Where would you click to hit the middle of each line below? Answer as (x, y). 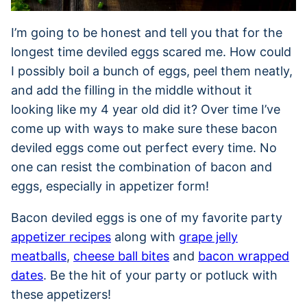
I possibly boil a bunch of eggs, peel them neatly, (152, 71)
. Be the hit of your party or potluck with (160, 275)
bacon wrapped (244, 256)
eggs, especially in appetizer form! (110, 186)
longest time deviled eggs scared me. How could (151, 51)
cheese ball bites (121, 256)
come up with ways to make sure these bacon (144, 128)
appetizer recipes (61, 236)
